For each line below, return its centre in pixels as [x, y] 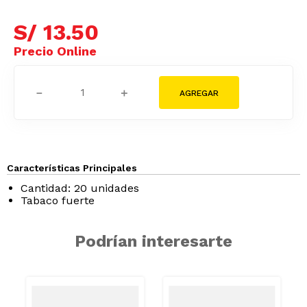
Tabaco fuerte [58, 200]
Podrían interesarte [153, 241]
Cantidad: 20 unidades [80, 188]
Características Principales [72, 168]
